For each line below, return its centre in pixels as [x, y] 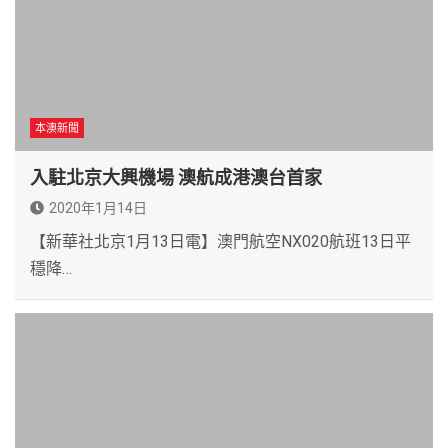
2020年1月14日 [98, 207]
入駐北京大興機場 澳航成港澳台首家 [176, 177]
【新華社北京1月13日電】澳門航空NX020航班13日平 [220, 241]
